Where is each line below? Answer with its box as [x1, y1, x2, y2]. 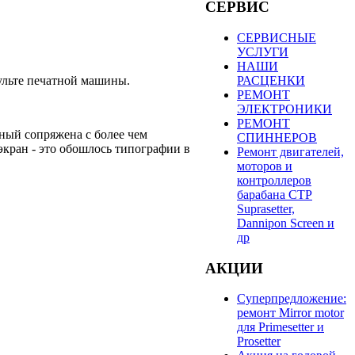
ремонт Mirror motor [237, 306, 344, 320]
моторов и [237, 158, 292, 173]
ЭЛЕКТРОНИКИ [237, 101, 332, 116]
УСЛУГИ [237, 44, 288, 59]
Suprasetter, [237, 201, 295, 216]
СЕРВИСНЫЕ [237, 30, 316, 44]
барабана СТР [237, 187, 312, 201]
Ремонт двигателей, [237, 144, 344, 158]
